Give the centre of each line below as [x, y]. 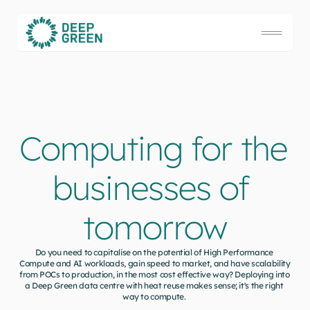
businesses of [151, 188]
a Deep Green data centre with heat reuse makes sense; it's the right [154, 285]
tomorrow [155, 227]
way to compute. [155, 297]
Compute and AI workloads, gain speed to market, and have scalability [155, 263]
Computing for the [153, 148]
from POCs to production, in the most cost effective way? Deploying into [155, 274]
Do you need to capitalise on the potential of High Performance [154, 252]
